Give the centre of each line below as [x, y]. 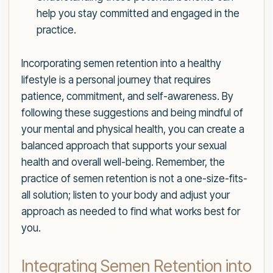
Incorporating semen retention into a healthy [121, 64]
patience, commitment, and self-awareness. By [127, 97]
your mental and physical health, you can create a [133, 129]
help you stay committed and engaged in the [138, 14]
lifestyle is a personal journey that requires [116, 80]
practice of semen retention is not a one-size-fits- [134, 179]
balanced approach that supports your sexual [124, 146]
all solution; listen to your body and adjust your [126, 195]
